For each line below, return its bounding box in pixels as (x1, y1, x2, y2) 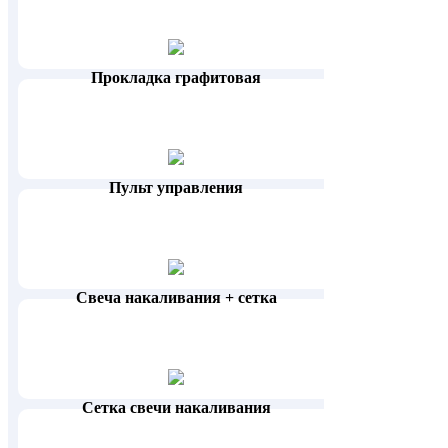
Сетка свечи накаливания (81, 399, 271, 417)
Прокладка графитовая (91, 69, 262, 87)
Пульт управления (109, 179, 244, 197)
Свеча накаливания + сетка (75, 289, 277, 307)
